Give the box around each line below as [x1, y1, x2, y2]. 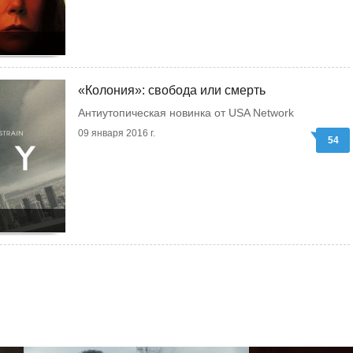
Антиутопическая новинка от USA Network [78, 106, 294, 119]
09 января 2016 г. [78, 128, 155, 139]
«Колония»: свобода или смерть [78, 84, 266, 97]
